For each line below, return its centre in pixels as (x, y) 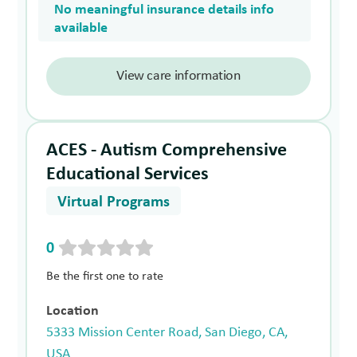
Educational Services (128, 174)
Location (73, 311)
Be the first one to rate (105, 276)
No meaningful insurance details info (165, 10)
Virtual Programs (114, 202)
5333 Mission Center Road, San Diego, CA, (167, 332)
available (81, 28)
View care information (178, 76)
